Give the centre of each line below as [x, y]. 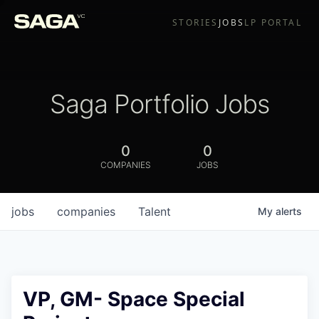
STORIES [195, 22]
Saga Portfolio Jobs [159, 104]
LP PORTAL [273, 22]
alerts [289, 211]
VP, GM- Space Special [134, 299]
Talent [155, 211]
